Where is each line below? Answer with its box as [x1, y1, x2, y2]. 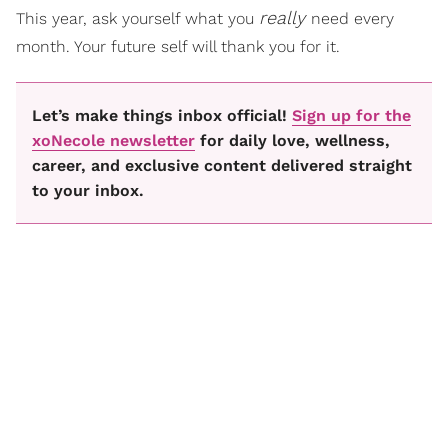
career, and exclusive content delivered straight [32, 156, 412, 176]
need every [311, 9, 394, 28]
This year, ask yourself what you [16, 9, 259, 28]
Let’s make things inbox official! [32, 106, 292, 126]
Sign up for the [292, 106, 411, 126]
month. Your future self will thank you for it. [16, 37, 340, 56]
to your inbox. [32, 181, 144, 201]
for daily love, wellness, [195, 131, 390, 151]
